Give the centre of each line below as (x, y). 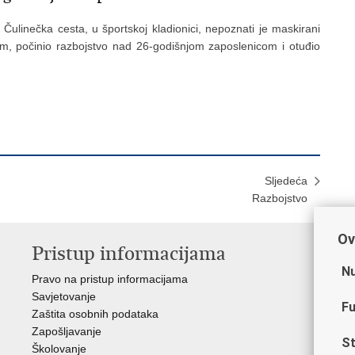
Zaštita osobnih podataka (95, 314)
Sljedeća (286, 181)
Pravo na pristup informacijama (110, 279)
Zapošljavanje (67, 331)
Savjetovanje (64, 296)
